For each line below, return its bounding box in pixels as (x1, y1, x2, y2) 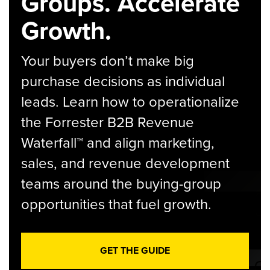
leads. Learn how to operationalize (21, 91, 239, 113)
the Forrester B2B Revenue (21, 111, 194, 133)
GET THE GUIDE (100, 243, 170, 257)
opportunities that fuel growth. (21, 193, 212, 215)
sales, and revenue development (21, 152, 230, 174)
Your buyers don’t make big (21, 50, 194, 72)
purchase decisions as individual (21, 71, 225, 92)
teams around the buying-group (21, 173, 221, 195)
